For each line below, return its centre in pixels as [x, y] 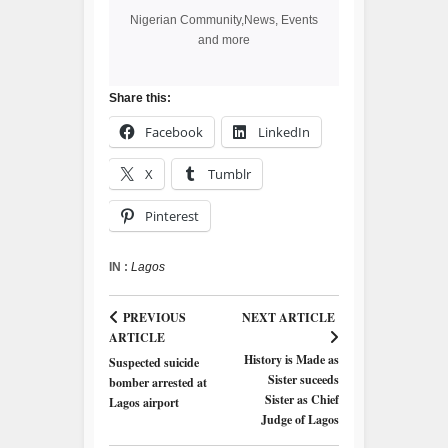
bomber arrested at [158, 382]
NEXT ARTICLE [290, 317]
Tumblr [229, 174]
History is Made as [291, 359]
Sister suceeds [303, 379]
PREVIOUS [152, 317]
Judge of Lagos [300, 419]
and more [224, 40]
